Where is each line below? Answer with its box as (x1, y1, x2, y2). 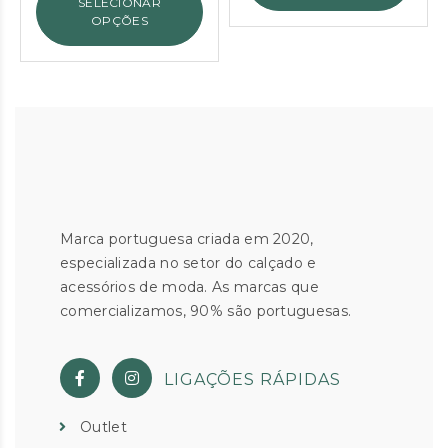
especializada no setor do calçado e (60, 254, 317, 273)
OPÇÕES (91, 13, 148, 29)
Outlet (80, 418, 127, 437)
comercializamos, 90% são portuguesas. (60, 302, 352, 321)
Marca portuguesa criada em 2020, (60, 230, 314, 249)
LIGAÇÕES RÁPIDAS (164, 370, 341, 390)
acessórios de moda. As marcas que (60, 278, 319, 297)
